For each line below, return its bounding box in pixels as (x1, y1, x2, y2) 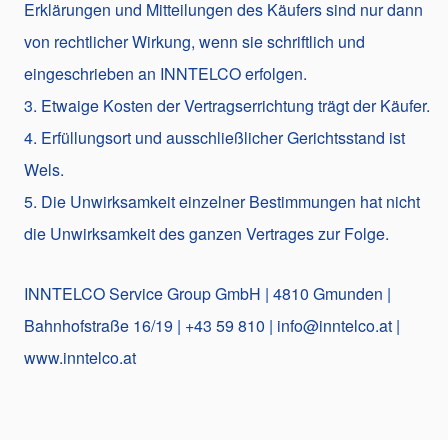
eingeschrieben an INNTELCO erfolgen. (24, 61, 307, 85)
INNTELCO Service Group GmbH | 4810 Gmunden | (24, 281, 391, 305)
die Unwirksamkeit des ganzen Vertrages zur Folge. (24, 221, 389, 245)
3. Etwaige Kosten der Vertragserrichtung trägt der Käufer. (24, 93, 430, 117)
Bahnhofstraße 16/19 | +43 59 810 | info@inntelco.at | (24, 313, 400, 337)
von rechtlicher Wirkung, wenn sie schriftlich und (24, 29, 365, 53)
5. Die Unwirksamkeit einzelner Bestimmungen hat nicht (24, 189, 420, 213)
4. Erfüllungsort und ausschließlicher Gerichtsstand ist (24, 125, 405, 149)
